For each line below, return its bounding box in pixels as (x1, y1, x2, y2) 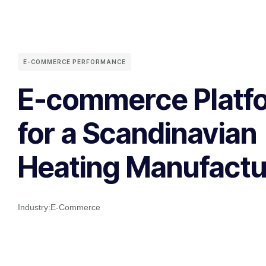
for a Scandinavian (18, 116, 257, 151)
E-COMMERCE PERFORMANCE (23, 58, 126, 66)
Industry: (18, 202, 50, 213)
